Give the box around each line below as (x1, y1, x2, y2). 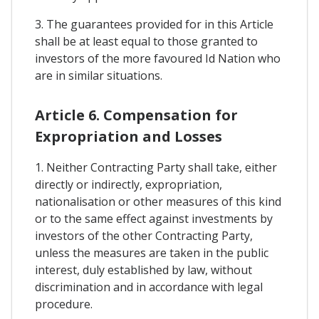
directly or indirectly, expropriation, (35, 176, 222, 192)
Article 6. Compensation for (35, 105, 238, 125)
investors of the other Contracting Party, (35, 227, 253, 244)
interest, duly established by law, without (35, 261, 252, 278)
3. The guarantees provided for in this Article (35, 16, 273, 32)
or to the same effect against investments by (35, 210, 273, 226)
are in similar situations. (35, 67, 162, 83)
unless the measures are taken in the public (35, 244, 268, 261)
